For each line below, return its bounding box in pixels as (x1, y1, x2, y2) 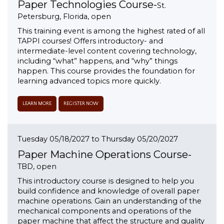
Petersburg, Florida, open (17, 12, 111, 21)
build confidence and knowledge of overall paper (17, 186, 199, 196)
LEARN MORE (22, 101, 51, 107)
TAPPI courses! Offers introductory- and (17, 36, 163, 46)
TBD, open (17, 162, 56, 171)
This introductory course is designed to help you (17, 176, 194, 186)
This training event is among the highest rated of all (17, 26, 205, 36)
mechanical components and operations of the (17, 206, 191, 216)
